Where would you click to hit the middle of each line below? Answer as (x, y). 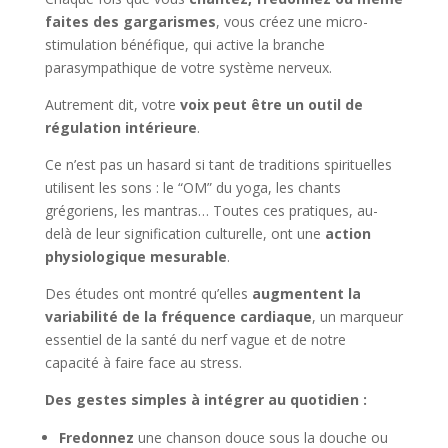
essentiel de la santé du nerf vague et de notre (195, 339)
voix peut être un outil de (271, 104)
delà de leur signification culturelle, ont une (184, 233)
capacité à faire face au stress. (143, 362)
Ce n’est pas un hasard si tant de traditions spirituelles (218, 164)
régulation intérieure (120, 127)
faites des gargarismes (130, 21)
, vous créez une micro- (291, 21)
